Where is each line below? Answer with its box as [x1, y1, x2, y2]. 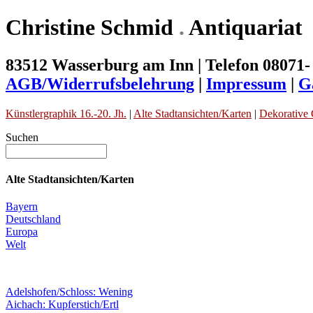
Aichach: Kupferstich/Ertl [6, 298, 119, 311]
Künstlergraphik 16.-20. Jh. [6, 107, 126, 119]
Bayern [6, 201, 38, 213]
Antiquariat [184, 15, 303, 41]
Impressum [206, 74, 286, 93]
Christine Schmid [6, 15, 179, 41]
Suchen [6, 131, 38, 143]
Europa [6, 226, 38, 238]
